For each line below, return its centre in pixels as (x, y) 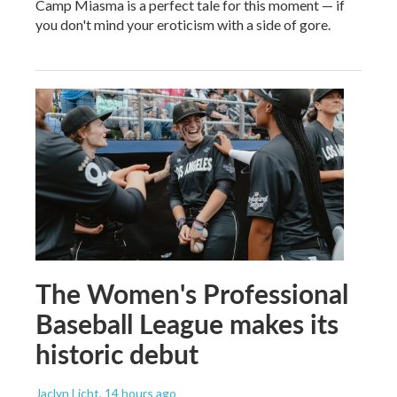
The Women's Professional (192, 294)
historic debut (117, 354)
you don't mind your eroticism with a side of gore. (183, 25)
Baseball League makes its (187, 324)
